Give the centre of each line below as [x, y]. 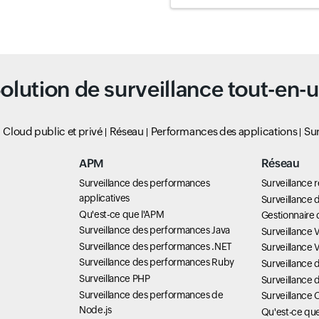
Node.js [95, 309]
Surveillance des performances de [151, 294]
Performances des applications [224, 131]
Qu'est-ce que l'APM [122, 214]
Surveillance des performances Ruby [157, 262]
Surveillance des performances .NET [156, 246]
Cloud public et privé [53, 131]
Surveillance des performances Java [155, 230]
